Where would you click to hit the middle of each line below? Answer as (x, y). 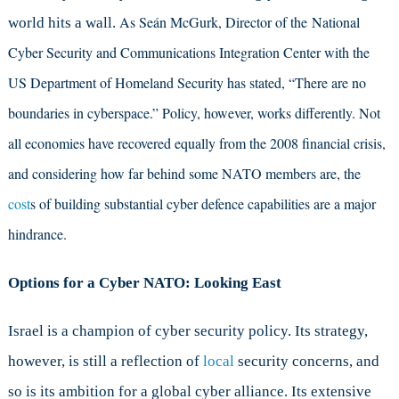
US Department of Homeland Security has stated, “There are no (187, 82)
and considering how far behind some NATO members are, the (184, 173)
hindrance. (37, 233)
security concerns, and (306, 361)
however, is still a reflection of (103, 361)
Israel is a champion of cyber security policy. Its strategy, (187, 330)
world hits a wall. (63, 22)
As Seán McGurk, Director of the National (239, 21)
